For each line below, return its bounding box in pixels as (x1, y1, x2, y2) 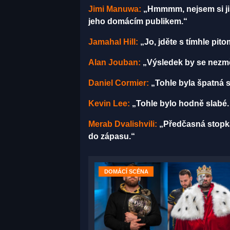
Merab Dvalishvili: (88, 119, 157, 128)
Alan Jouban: (88, 57, 141, 67)
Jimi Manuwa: (88, 4, 141, 13)
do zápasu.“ (88, 131, 135, 141)
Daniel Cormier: (88, 78, 149, 87)
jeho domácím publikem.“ (88, 16, 187, 26)
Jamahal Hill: (88, 37, 138, 46)
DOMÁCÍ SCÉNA (104, 168, 148, 175)
